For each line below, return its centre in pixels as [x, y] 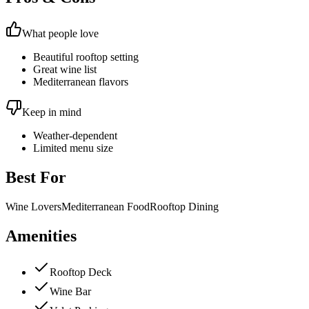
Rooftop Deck [81, 272]
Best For [36, 178]
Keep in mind [52, 112]
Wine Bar [70, 291]
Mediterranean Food [106, 207]
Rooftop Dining [184, 207]
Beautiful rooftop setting [86, 57]
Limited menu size [73, 148]
